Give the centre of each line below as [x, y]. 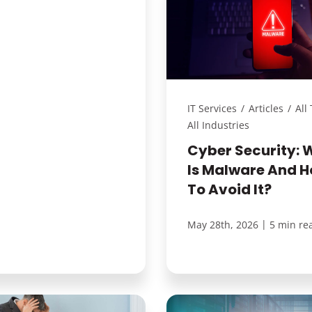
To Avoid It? [229, 189]
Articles [266, 108]
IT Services [212, 108]
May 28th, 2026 [223, 224]
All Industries [218, 125]
